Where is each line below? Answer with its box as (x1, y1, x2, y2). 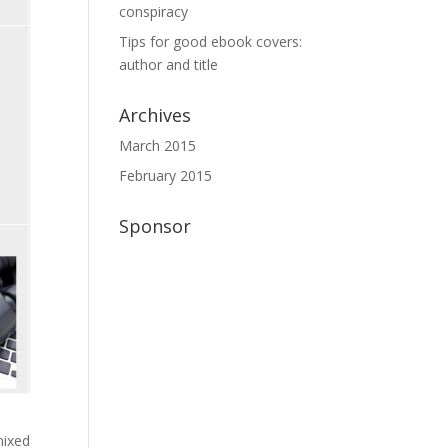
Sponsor (119, 214, 192, 238)
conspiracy (119, 2, 189, 21)
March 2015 (119, 136, 197, 155)
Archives (119, 103, 192, 127)
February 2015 (119, 166, 213, 185)
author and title (119, 55, 219, 74)
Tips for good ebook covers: (119, 32, 303, 51)
